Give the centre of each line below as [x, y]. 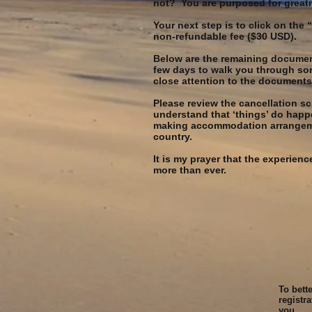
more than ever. [190, 170]
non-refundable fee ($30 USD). [225, 36]
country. [173, 136]
